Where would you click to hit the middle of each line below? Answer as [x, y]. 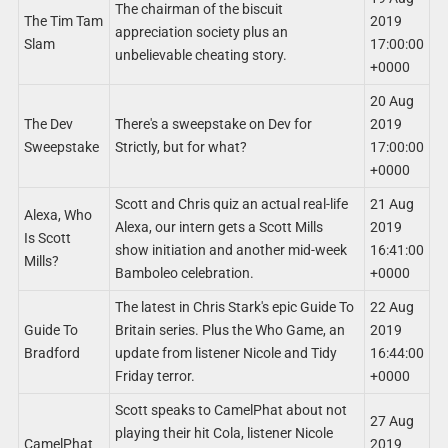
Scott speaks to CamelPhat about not [230, 410]
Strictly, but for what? [180, 147]
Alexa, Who [57, 215]
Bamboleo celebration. [184, 273]
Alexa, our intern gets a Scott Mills [218, 227]
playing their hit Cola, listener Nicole [223, 433]
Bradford [51, 353]
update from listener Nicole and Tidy [225, 353]
